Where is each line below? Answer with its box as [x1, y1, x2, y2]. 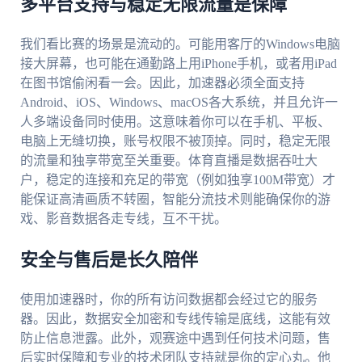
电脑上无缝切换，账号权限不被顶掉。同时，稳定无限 [19, 134, 330, 149]
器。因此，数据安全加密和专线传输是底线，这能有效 [19, 312, 330, 326]
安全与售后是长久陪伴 [19, 251, 198, 270]
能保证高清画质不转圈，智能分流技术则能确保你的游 [19, 192, 330, 207]
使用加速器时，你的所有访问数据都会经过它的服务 [19, 293, 318, 307]
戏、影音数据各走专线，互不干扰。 [19, 212, 227, 226]
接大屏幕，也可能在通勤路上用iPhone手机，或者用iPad [19, 57, 337, 71]
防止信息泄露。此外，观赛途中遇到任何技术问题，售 [19, 331, 330, 346]
